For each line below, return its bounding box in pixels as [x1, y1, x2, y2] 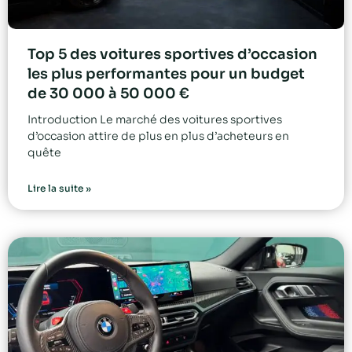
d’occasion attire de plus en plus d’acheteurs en [27, 129, 289, 144]
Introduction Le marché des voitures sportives [27, 112, 282, 127]
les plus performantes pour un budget [27, 65, 305, 83]
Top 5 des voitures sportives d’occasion [27, 46, 317, 64]
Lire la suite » [27, 182, 91, 195]
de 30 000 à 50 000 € [27, 85, 189, 103]
